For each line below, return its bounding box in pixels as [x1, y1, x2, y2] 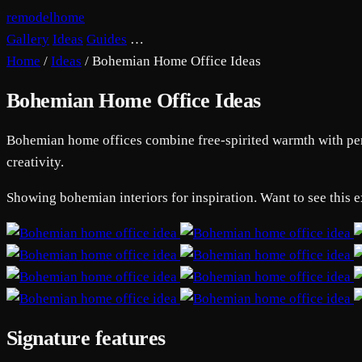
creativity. [6, 154, 64, 170]
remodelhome [6, 10, 85, 25]
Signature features [6, 326, 166, 351]
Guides [86, 32, 127, 47]
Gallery [6, 32, 49, 47]
